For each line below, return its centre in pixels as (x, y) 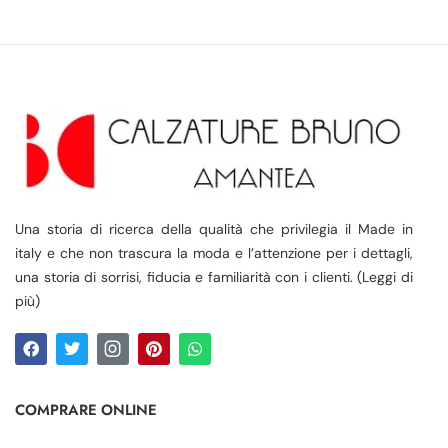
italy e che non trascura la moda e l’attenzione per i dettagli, (214, 253)
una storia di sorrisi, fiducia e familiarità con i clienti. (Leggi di (214, 277)
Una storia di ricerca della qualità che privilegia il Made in (214, 229)
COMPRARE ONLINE (86, 410)
